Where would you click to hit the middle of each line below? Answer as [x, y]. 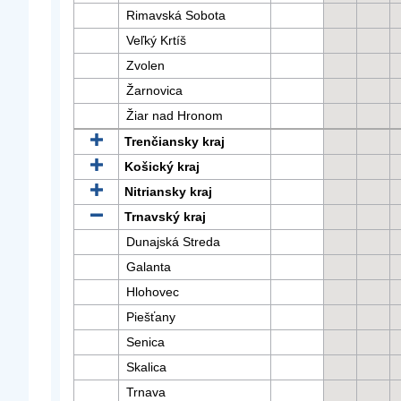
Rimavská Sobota [176, 15]
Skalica [146, 367]
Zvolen [145, 65]
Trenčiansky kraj [175, 141]
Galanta [149, 267]
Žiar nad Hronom [175, 115]
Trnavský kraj [165, 217]
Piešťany [151, 317]
